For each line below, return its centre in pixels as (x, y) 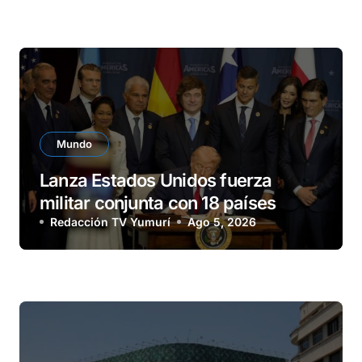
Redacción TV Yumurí (110, 222)
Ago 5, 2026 (222, 222)
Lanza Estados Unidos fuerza (156, 181)
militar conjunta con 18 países (158, 203)
